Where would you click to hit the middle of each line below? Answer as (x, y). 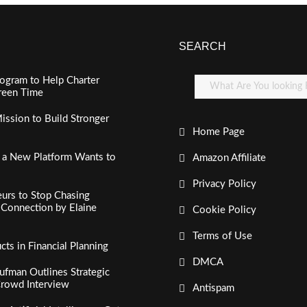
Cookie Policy (224, 210)
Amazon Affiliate (229, 158)
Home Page (218, 132)
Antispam (213, 288)
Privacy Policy (224, 184)
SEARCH (202, 46)
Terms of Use (222, 236)
